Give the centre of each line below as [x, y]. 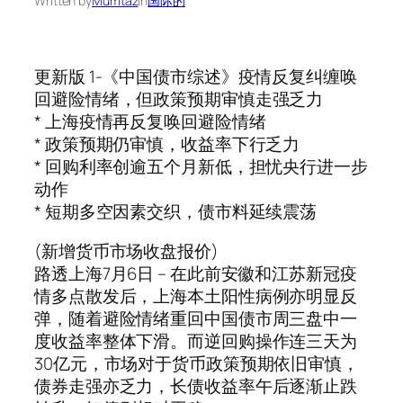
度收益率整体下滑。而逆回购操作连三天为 [196, 340]
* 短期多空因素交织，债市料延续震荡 [176, 212]
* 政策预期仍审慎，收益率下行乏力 [167, 144]
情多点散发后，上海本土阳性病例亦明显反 [196, 296]
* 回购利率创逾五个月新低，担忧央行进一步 [201, 167]
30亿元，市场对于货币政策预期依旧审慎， [197, 363]
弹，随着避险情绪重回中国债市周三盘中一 [196, 318]
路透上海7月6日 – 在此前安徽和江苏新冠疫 [196, 273]
